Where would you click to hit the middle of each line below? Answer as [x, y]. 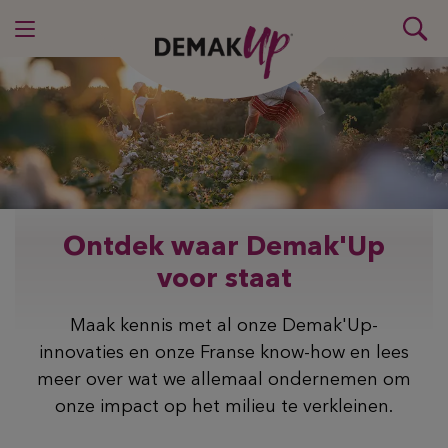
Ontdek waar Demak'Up [224, 249]
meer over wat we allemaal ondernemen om [224, 380]
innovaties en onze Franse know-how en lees [224, 353]
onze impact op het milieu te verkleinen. [224, 407]
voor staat [224, 281]
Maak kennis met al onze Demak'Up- [224, 326]
